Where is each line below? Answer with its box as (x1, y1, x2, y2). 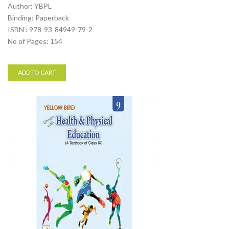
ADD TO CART (18, 68, 56, 76)
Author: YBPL (8, 2, 52, 10)
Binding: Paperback (8, 13, 69, 22)
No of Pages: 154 (8, 37, 62, 45)
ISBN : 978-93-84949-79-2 (8, 25, 93, 34)
